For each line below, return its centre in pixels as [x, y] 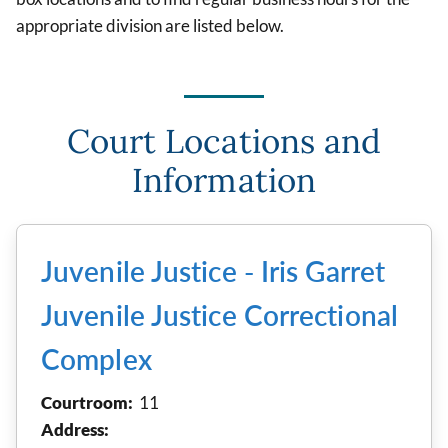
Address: [75, 429]
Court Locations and [224, 140]
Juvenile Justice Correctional [219, 314]
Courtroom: [90, 402]
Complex [96, 358]
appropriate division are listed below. [150, 26]
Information [224, 179]
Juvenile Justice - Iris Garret [213, 270]
